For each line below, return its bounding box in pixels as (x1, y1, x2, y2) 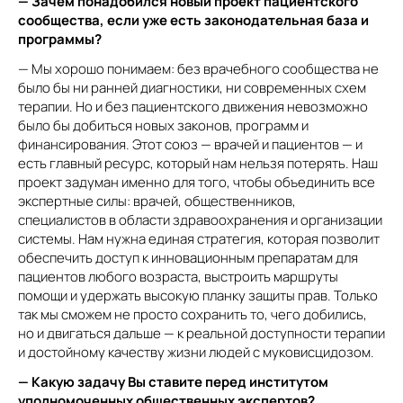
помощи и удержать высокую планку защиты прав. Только (18, 286, 378, 305)
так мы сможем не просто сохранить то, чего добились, (18, 305, 367, 324)
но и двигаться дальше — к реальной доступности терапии (18, 324, 385, 343)
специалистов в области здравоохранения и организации (18, 210, 382, 229)
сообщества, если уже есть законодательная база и (18, 11, 369, 30)
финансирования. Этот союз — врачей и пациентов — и (18, 135, 363, 154)
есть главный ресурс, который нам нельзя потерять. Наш (18, 154, 378, 173)
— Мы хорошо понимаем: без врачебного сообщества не (18, 59, 379, 78)
